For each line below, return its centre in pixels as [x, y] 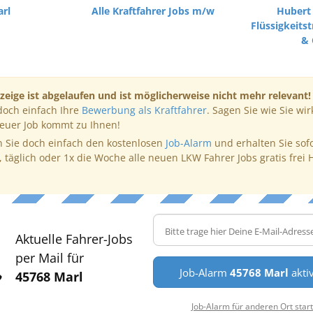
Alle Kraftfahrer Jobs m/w [153, 11]
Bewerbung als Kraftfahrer [144, 110]
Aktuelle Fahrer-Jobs [74, 239]
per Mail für [49, 258]
